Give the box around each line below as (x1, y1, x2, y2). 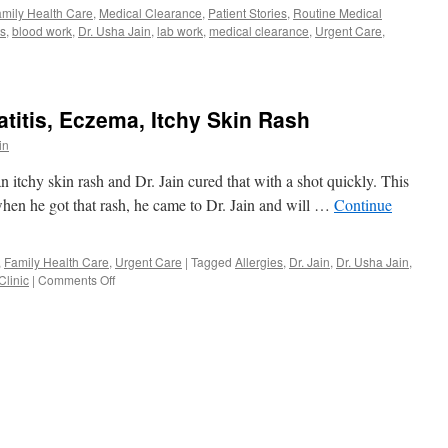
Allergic (114, 288, 155, 305)
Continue (334, 194, 392, 215)
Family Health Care (4, 253, 109, 270)
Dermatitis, (114, 324, 172, 341)
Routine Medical (293, 4, 382, 21)
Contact (114, 306, 156, 323)
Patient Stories (208, 4, 287, 21)
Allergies (235, 253, 283, 270)
